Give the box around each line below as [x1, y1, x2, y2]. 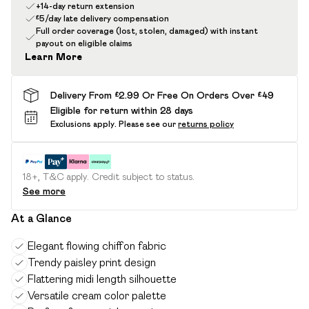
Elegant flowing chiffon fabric [28, 240, 166, 252]
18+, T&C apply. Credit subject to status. [23, 171, 195, 182]
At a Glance [11, 212, 72, 224]
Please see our [119, 119, 176, 128]
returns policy [178, 119, 234, 128]
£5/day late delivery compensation [36, 14, 169, 23]
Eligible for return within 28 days [50, 105, 193, 116]
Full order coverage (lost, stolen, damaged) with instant [36, 26, 258, 35]
